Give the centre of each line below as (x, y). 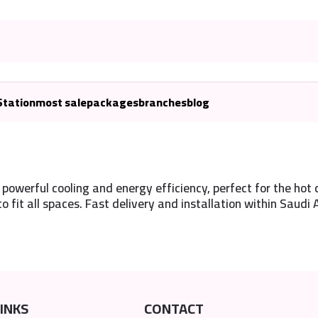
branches (163, 102)
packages (113, 102)
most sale (61, 102)
